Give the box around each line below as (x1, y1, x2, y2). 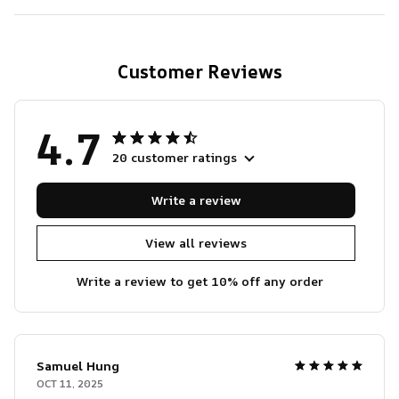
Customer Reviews (117, 59, 282, 84)
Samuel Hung (37, 356, 119, 374)
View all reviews (145, 234, 247, 252)
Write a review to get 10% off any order (76, 272, 323, 289)
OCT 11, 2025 (37, 375, 103, 391)
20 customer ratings (112, 148, 237, 166)
